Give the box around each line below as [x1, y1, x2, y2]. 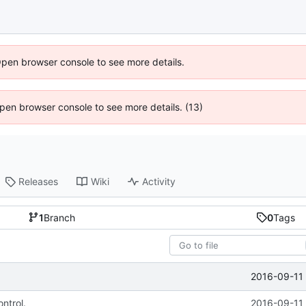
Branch [44, 211, 76, 223]
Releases [18, 176, 59, 188]
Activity [142, 176, 176, 188]
